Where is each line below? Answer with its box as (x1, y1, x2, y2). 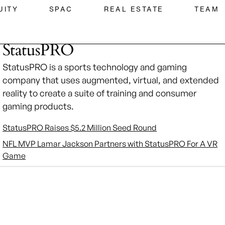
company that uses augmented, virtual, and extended (3, 74, 219, 85)
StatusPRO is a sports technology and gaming (3, 61, 187, 72)
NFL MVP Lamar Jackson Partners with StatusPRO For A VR (3, 138, 218, 149)
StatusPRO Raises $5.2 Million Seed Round (3, 122, 157, 133)
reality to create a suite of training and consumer (3, 87, 197, 98)
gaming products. (3, 100, 74, 111)
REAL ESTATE (103, 4, 164, 15)
